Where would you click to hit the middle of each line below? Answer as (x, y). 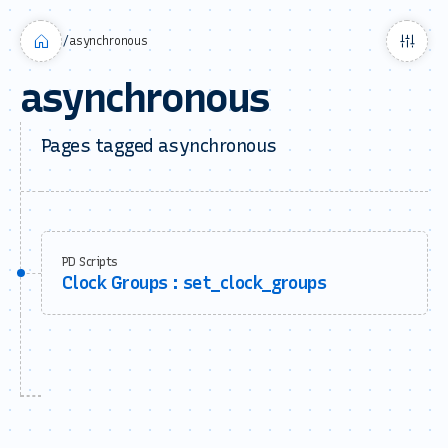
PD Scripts (90, 262)
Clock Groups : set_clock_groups (194, 283)
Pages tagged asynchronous (159, 146)
